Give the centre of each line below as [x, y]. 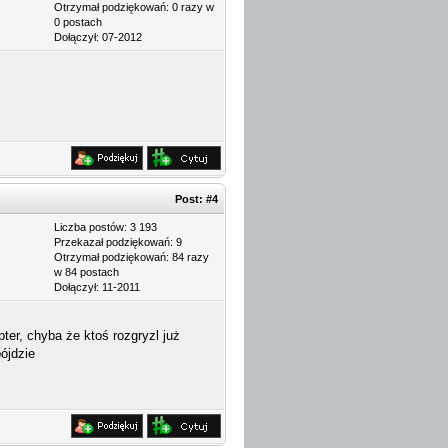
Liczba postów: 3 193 [105, 227]
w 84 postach [86, 272]
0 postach [78, 22]
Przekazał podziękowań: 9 [118, 242]
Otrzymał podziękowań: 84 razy [131, 257]
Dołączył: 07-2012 [98, 37]
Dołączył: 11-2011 [97, 287]
